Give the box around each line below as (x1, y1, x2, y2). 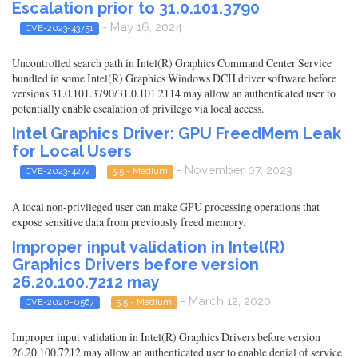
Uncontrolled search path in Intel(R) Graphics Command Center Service (12, 55, 332, 71)
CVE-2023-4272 (25, 165, 90, 177)
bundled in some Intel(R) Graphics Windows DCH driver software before (12, 70, 336, 86)
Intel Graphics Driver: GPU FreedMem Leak (12, 124, 341, 144)
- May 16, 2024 (98, 20, 182, 34)
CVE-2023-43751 (25, 22, 93, 34)
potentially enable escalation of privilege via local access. (12, 101, 264, 117)
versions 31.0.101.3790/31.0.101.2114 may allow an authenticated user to (12, 86, 336, 101)
